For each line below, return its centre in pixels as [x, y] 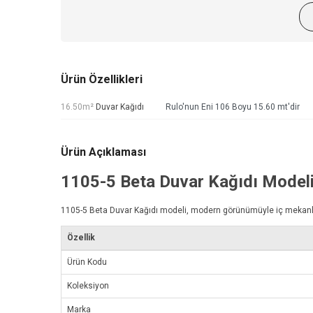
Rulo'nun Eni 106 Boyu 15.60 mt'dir [233, 107]
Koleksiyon [88, 286]
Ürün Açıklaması [103, 152]
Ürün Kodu [87, 262]
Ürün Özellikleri [102, 80]
